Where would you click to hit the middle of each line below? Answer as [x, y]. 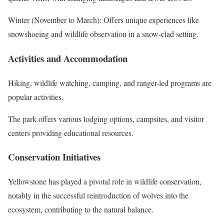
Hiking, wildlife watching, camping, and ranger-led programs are [110, 82]
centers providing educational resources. [71, 132]
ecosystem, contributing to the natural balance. [81, 209]
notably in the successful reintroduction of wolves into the [98, 195]
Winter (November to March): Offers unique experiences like [103, 20]
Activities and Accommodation [68, 58]
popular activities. [36, 96]
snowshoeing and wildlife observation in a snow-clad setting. [103, 34]
